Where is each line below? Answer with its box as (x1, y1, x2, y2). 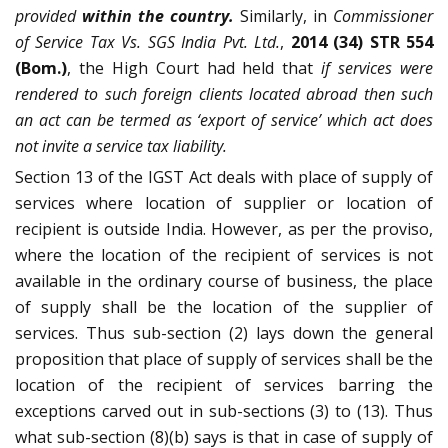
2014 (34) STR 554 (290, 31, 434, 54)
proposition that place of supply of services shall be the (15, 348, 433, 371)
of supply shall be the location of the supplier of (15, 296, 433, 319)
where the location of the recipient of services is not (15, 244, 433, 267)
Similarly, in (240, 5, 333, 28)
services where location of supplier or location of (15, 192, 433, 215)
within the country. (82, 5, 240, 28)
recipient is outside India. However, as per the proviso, (15, 218, 433, 241)
